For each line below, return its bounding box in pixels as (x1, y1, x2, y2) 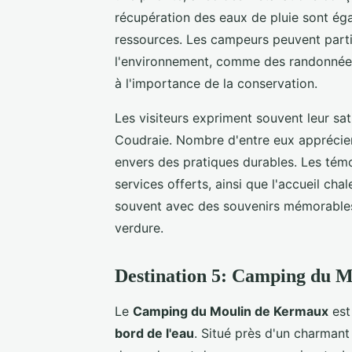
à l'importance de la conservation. (115, 75, 317, 91)
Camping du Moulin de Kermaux (133, 302, 328, 319)
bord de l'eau (115, 324, 194, 341)
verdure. (115, 219, 163, 236)
